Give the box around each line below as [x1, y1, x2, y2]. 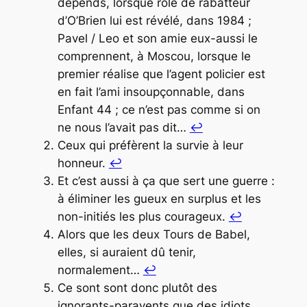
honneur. [57, 156, 109, 170]
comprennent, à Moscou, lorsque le [57, 49, 251, 63]
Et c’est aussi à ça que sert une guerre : [57, 173, 275, 188]
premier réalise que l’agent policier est [57, 66, 265, 81]
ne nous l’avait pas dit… [57, 120, 190, 134]
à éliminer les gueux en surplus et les [57, 191, 261, 206]
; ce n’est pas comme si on [111, 102, 260, 116]
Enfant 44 [57, 102, 112, 116]
